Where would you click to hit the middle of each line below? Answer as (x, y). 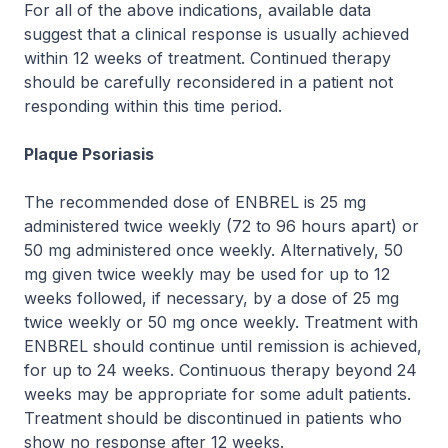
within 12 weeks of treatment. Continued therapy (207, 58)
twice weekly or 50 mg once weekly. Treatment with (221, 322)
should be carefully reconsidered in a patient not (208, 82)
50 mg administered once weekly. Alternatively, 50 (213, 250)
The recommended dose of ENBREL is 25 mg (195, 202)
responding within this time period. (153, 106)
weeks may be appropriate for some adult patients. (217, 394)
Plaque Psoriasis (89, 154)
